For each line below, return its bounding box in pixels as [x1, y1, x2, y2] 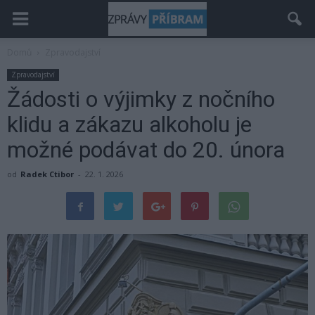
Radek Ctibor [20, 169, 74, 179]
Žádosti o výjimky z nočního [7, 86, 275, 112]
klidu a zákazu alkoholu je [7, 111, 252, 138]
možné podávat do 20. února [7, 136, 285, 163]
